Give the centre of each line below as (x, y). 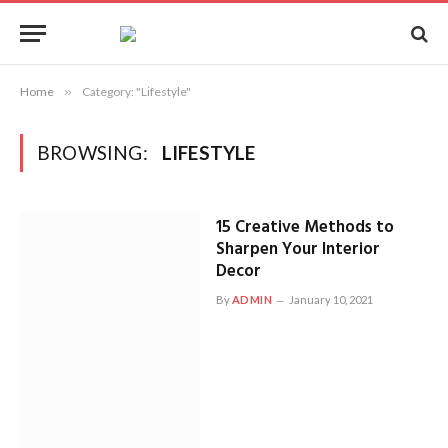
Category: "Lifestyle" (136, 91)
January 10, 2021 (331, 299)
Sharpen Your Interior (297, 249)
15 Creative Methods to (304, 227)
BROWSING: (94, 152)
